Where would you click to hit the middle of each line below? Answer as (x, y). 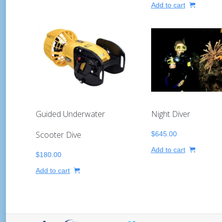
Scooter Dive (58, 135)
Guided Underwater (70, 114)
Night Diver (170, 114)
